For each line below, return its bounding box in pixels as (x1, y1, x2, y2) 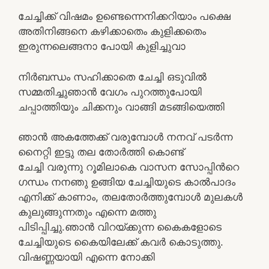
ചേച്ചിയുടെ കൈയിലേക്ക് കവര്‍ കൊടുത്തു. (18, 236, 223, 248)
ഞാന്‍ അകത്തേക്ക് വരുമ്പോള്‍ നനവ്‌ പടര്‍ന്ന (18, 131, 232, 143)
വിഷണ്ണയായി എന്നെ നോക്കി (18, 251, 155, 263)
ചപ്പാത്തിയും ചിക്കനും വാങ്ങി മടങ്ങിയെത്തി (18, 100, 225, 113)
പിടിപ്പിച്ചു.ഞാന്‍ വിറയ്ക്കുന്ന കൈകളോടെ (18, 221, 222, 233)
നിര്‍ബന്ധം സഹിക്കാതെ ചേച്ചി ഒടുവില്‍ (18, 70, 207, 83)
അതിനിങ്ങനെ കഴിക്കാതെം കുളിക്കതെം (18, 25, 206, 37)
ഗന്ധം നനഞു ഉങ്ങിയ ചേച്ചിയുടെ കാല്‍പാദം (18, 176, 235, 188)
